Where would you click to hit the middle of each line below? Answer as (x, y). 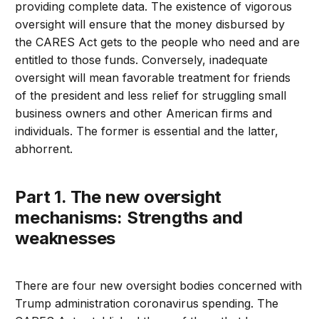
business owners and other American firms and (144, 114)
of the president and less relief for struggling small (151, 96)
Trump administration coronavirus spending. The (147, 304)
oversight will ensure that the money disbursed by (150, 25)
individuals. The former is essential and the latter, (147, 131)
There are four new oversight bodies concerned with (159, 286)
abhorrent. (44, 149)
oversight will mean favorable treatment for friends (153, 78)
